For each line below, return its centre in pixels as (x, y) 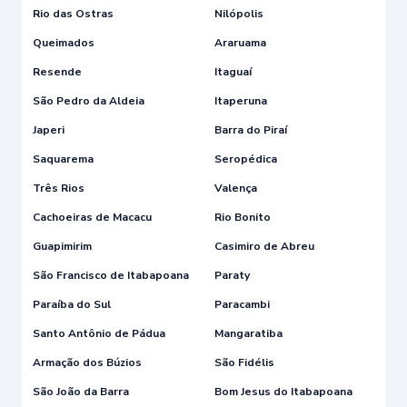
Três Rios (59, 188)
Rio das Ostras (73, 13)
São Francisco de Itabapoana (111, 275)
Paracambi (242, 304)
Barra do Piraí (251, 129)
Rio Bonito (243, 217)
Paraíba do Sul (72, 304)
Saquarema (63, 159)
